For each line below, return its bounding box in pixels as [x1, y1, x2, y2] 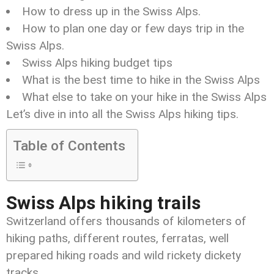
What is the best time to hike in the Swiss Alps [22, 73, 260, 87]
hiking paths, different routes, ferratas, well [6, 231, 229, 245]
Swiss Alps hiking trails [6, 192, 201, 213]
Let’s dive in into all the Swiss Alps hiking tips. [6, 107, 239, 121]
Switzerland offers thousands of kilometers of [6, 214, 246, 228]
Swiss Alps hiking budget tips [22, 56, 172, 70]
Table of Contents [13, 138, 125, 154]
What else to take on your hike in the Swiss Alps [22, 90, 267, 104]
